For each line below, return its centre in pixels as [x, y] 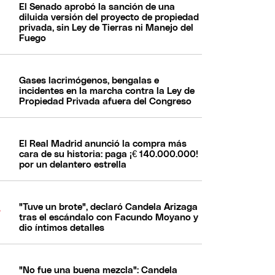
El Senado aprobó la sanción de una [97, 7]
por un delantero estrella [73, 165]
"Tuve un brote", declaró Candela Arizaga [109, 207]
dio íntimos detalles [62, 228]
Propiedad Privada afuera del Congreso [106, 101]
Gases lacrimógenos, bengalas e [89, 80]
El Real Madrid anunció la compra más [103, 144]
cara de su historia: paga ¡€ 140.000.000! [109, 154]
